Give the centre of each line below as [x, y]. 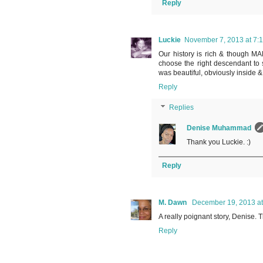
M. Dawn [173, 202]
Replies [182, 108]
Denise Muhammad [219, 128]
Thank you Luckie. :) [219, 142]
